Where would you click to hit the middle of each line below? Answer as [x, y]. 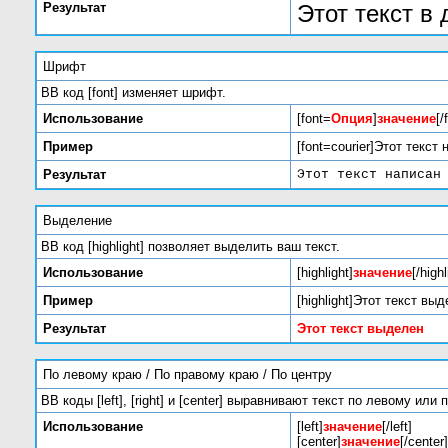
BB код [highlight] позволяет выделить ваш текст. [190, 246]
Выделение [77, 220]
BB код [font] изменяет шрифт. [133, 92]
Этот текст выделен [360, 328]
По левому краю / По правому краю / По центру [187, 374]
